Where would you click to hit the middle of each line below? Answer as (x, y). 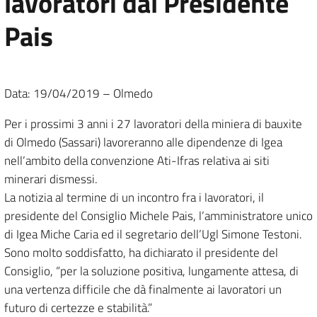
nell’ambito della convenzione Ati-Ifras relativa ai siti (137, 161)
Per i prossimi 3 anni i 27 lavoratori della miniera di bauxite (153, 124)
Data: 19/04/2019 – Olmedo (79, 93)
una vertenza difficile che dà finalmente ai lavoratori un (143, 289)
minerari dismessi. (51, 179)
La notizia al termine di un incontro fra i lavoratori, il (134, 197)
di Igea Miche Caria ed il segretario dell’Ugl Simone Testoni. (153, 234)
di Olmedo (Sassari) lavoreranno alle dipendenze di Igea (143, 142)
